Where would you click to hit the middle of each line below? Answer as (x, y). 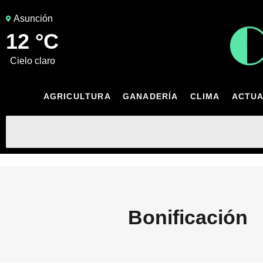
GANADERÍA (150, 96)
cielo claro (36, 60)
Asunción (33, 18)
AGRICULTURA (77, 96)
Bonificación (188, 217)
